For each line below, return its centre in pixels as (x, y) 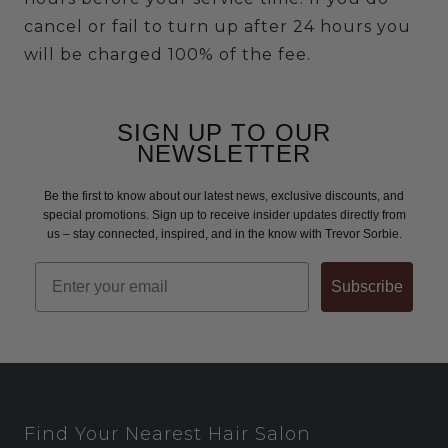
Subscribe (367, 286)
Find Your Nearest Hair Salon (167, 433)
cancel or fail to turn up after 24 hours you (217, 26)
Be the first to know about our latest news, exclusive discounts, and (224, 195)
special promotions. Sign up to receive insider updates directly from (224, 214)
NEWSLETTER (224, 153)
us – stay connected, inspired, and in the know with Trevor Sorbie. (224, 233)
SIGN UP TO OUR (224, 132)
